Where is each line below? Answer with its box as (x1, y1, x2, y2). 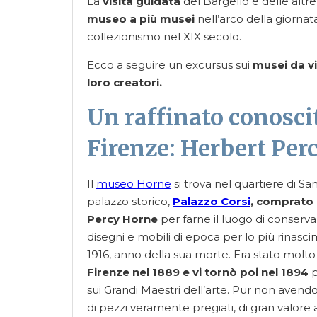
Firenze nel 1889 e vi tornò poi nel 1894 (87, 265, 309, 279)
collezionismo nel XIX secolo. (87, 30, 241, 43)
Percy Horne (87, 212, 158, 226)
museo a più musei (87, 12, 195, 25)
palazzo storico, (87, 195, 173, 208)
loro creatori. (87, 76, 162, 89)
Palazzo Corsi (173, 195, 250, 208)
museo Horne (96, 177, 171, 190)
